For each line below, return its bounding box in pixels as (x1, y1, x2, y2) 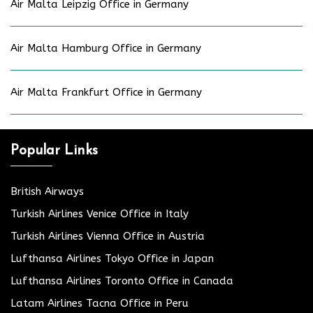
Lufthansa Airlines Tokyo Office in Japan (10, 252, 214, 265)
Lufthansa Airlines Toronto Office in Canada (10, 274, 233, 287)
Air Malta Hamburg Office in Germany (10, 41, 201, 54)
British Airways (10, 184, 84, 198)
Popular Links (10, 143, 98, 158)
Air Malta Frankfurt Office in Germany (10, 85, 202, 99)
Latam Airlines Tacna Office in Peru (10, 296, 189, 310)
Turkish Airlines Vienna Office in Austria (10, 229, 205, 242)
